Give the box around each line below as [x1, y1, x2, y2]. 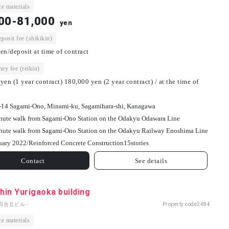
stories [130, 139, 149, 147]
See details [134, 156, 168, 165]
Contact [21, 156, 45, 165]
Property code [162, 201, 197, 208]
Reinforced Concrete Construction [28, 139, 124, 147]
